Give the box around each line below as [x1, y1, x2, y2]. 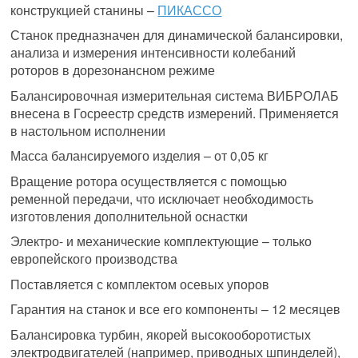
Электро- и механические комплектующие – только [10, 232, 312, 250]
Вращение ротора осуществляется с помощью [10, 171, 288, 189]
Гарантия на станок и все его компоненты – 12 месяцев [10, 300, 341, 318]
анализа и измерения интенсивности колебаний [10, 43, 296, 62]
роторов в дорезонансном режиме [10, 61, 216, 79]
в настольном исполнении [10, 121, 166, 139]
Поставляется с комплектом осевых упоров [10, 274, 270, 292]
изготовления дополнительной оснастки [10, 206, 249, 225]
